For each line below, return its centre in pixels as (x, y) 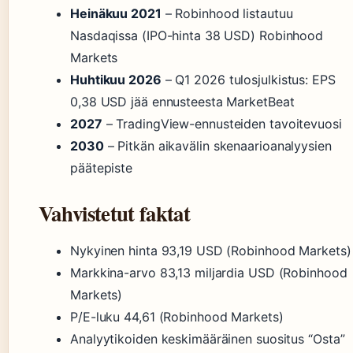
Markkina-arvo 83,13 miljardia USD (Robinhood (209, 273)
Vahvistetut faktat (114, 214)
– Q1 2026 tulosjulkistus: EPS (248, 80)
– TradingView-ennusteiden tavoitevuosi (222, 124)
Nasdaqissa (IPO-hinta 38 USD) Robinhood (197, 36)
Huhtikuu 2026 (116, 80)
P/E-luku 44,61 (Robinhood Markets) (177, 317)
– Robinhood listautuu (227, 14)
